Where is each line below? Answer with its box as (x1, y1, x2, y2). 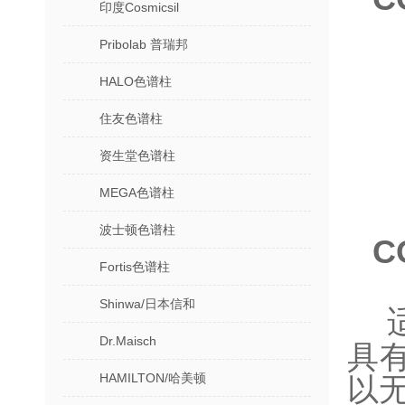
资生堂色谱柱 (99, 148, 175, 163)
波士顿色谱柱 (99, 222, 175, 237)
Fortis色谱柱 (99, 259, 170, 274)
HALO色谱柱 (99, 74, 172, 89)
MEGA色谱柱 (99, 185, 174, 200)
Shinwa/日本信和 (99, 297, 195, 311)
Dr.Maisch (99, 334, 156, 348)
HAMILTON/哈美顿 (99, 371, 206, 385)
